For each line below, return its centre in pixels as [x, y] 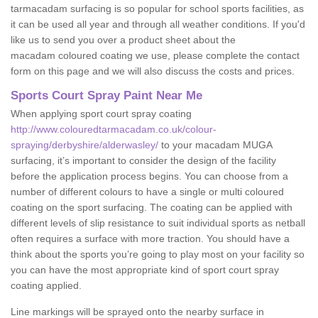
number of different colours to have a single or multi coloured [147, 192]
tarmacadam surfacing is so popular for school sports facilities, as [157, 9]
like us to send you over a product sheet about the [123, 40]
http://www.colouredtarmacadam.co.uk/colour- [114, 129]
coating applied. [46, 285]
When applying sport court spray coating [101, 114]
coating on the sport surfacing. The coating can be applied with [152, 207]
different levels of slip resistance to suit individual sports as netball [158, 223]
